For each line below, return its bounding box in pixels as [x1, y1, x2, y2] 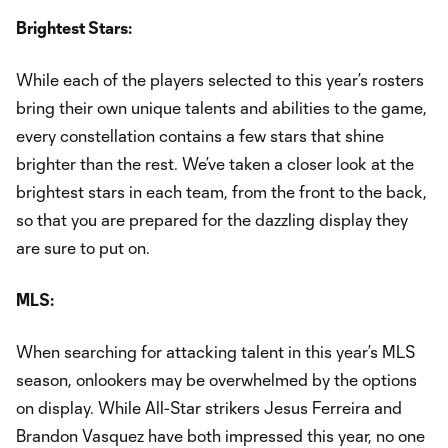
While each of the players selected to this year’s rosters [16, 70, 424, 89]
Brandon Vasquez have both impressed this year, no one [16, 426, 425, 445]
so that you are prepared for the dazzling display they [16, 210, 408, 229]
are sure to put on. [16, 238, 150, 257]
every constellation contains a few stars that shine [16, 126, 384, 145]
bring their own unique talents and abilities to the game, [16, 98, 427, 117]
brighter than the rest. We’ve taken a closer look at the [16, 154, 414, 173]
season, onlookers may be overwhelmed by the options [16, 370, 417, 389]
